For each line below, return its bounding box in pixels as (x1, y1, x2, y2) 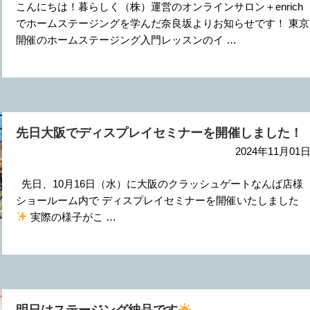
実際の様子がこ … (27, 210, 116, 223)
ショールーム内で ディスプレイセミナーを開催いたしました (15, 194, 299, 206)
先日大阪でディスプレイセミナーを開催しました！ (15, 127, 302, 140)
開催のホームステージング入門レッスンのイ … (15, 33, 237, 46)
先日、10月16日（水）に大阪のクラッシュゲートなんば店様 (15, 177, 303, 190)
